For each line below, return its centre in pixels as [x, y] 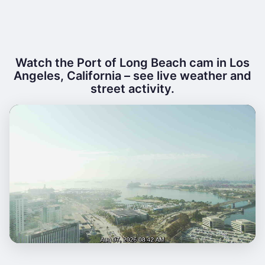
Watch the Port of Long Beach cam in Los [132, 63]
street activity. [132, 89]
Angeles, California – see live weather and [132, 76]
